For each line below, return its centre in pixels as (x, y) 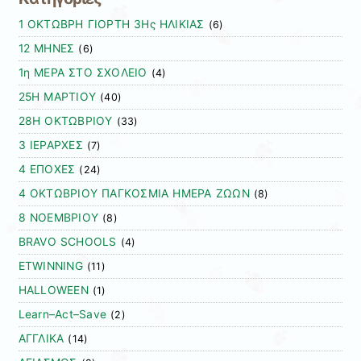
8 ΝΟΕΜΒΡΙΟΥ (58, 218)
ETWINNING (50, 266)
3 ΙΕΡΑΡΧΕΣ (50, 145)
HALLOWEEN (53, 290)
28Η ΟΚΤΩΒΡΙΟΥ (65, 121)
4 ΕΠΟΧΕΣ (47, 170)
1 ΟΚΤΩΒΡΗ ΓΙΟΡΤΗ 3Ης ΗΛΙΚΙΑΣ (111, 25)
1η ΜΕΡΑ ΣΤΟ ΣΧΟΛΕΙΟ (83, 73)
